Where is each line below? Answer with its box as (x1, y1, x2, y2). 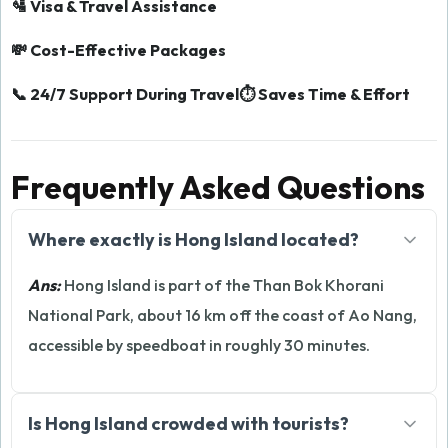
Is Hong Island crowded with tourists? (28, 412, 349, 435)
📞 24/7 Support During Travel (11, 84, 239, 104)
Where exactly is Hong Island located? (28, 228, 359, 251)
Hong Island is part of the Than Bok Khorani (61, 275, 384, 295)
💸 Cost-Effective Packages (11, 40, 226, 60)
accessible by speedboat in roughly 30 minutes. (28, 335, 370, 355)
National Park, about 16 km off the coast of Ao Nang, (28, 305, 417, 325)
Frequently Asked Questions (11, 167, 425, 207)
